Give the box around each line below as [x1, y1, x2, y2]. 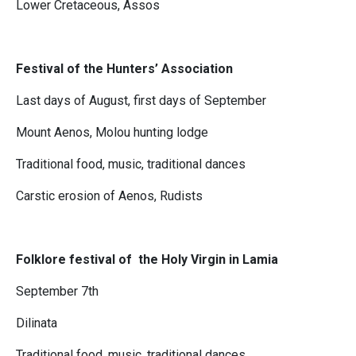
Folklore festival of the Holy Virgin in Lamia [16, 252, 278, 268]
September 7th [16, 284, 99, 300]
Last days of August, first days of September [16, 93, 266, 109]
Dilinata [16, 315, 57, 331]
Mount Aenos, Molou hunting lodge [16, 125, 208, 141]
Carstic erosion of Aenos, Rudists [16, 188, 203, 204]
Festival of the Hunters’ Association [16, 61, 233, 77]
